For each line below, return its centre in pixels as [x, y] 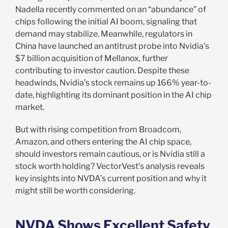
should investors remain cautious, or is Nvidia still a [110, 154]
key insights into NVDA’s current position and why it [111, 178]
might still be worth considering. [75, 190]
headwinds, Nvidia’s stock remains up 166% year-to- [113, 82]
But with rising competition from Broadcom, [98, 129]
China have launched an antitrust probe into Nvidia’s [112, 46]
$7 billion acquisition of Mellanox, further [91, 58]
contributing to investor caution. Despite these [102, 70]
